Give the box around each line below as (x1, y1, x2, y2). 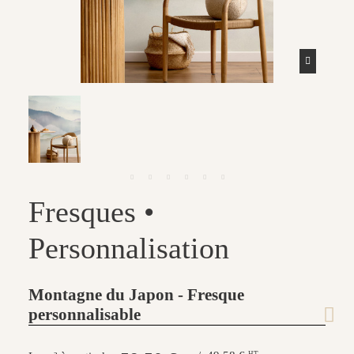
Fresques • (28, 194, 154, 228)
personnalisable (28, 304, 141, 324)
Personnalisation (28, 231, 229, 265)
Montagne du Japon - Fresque (28, 284, 244, 304)
